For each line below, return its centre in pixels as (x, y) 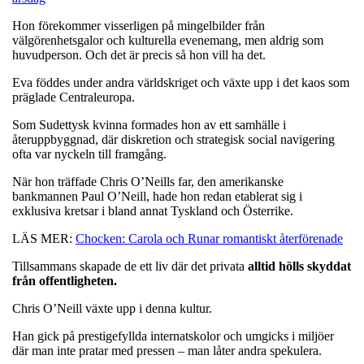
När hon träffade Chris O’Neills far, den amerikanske (148, 181)
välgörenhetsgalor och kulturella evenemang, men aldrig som (168, 40)
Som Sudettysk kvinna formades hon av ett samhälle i (149, 124)
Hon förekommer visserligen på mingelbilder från (139, 25)
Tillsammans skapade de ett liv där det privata (130, 266)
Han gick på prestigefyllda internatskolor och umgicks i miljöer (173, 336)
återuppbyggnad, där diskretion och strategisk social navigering (173, 139)
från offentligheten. (65, 280)
